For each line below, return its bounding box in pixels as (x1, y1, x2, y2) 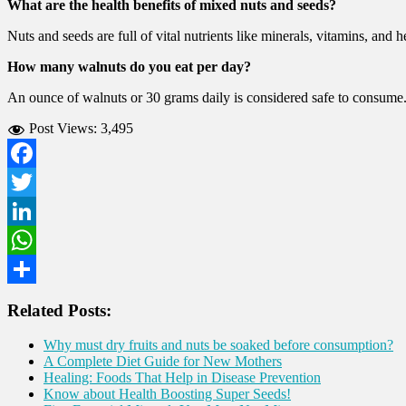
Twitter (7, 202, 48, 218)
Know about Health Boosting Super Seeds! (43, 386, 291, 402)
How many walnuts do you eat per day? (7, 58, 251, 74)
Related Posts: (7, 300, 111, 320)
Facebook (7, 173, 63, 189)
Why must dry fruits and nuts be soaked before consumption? (43, 337, 393, 353)
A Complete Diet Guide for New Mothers (43, 353, 282, 370)
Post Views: (29, 120, 97, 136)
